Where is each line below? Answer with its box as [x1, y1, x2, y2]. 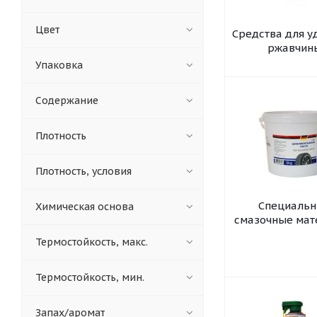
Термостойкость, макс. [35, 236, 148, 248]
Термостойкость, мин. [35, 271, 144, 284]
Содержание [35, 94, 98, 107]
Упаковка [35, 59, 83, 71]
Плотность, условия [35, 165, 132, 178]
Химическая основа [35, 200, 134, 213]
